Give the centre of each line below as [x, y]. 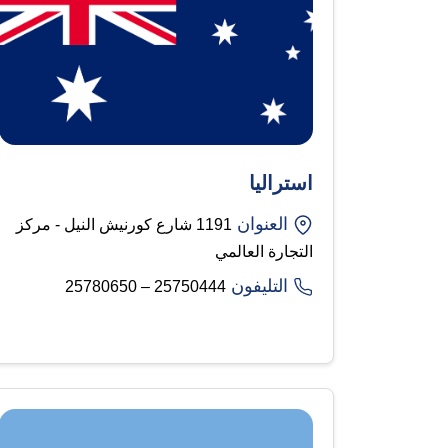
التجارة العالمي [264, 251]
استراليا [281, 182]
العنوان [262, 223]
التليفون [259, 285]
